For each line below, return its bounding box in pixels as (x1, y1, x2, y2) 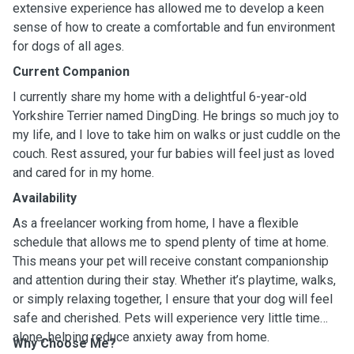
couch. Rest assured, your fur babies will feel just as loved (13, 146, 334, 161)
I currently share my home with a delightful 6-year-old (13, 89, 307, 104)
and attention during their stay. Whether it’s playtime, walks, (13, 273, 336, 288)
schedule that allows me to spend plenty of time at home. (13, 235, 329, 250)
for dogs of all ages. (13, 39, 124, 54)
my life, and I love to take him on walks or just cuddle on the (13, 127, 341, 142)
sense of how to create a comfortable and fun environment (13, 20, 335, 35)
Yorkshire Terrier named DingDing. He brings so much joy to (13, 108, 339, 123)
